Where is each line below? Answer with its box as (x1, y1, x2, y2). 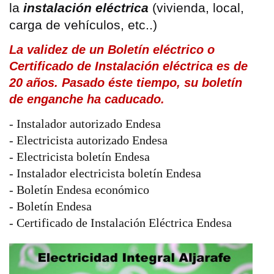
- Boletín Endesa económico (9, 182, 149, 196)
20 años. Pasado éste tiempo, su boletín (9, 75, 242, 89)
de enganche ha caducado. (9, 92, 165, 106)
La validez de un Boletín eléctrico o (9, 42, 215, 56)
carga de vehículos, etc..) (9, 17, 157, 32)
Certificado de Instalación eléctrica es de (9, 59, 248, 73)
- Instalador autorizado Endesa (9, 116, 161, 130)
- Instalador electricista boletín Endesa (9, 166, 201, 180)
